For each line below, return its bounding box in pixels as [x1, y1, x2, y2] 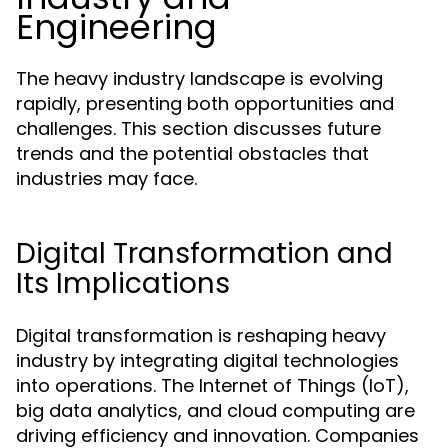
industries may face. [16, 166, 197, 191]
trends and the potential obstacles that [16, 141, 369, 166]
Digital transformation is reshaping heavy [16, 323, 386, 348]
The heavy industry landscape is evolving [16, 66, 383, 91]
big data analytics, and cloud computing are [16, 398, 415, 423]
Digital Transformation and [16, 234, 393, 273]
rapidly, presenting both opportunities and [16, 91, 394, 116]
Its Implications [16, 264, 230, 303]
